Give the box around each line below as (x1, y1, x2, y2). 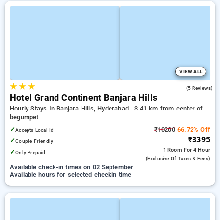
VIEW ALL (179, 69, 202, 74)
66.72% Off (175, 126, 210, 133)
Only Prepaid (15, 149, 46, 156)
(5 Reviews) (186, 85, 213, 91)
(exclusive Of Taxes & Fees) (145, 156, 210, 161)
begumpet (10, 113, 39, 121)
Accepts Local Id (15, 127, 54, 133)
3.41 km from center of (134, 105, 203, 112)
